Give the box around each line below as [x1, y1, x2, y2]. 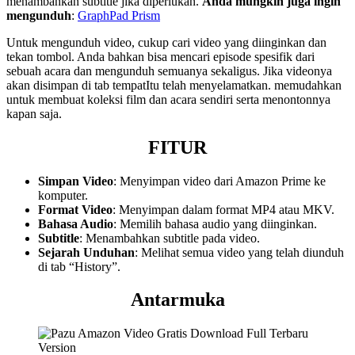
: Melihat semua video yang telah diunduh [135, 245, 344, 259]
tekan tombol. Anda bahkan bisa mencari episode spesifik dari [6, 49, 315, 63]
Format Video [38, 202, 113, 216]
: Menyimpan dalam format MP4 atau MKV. [113, 202, 334, 216]
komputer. [38, 188, 88, 202]
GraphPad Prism [78, 8, 160, 22]
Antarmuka [130, 289, 225, 311]
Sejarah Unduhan [38, 245, 135, 259]
